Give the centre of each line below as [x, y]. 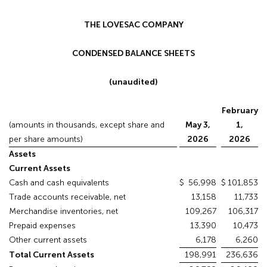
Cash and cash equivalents [59, 183]
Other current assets [48, 240]
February [240, 111]
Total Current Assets [52, 255]
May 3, [198, 125]
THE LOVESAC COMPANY [133, 25]
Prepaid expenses [42, 226]
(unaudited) [133, 82]
